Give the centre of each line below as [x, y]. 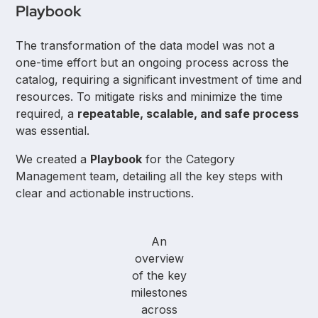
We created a [53, 159]
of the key [159, 275]
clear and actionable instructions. [105, 193]
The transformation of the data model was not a [146, 45]
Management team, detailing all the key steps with [149, 176]
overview [159, 258]
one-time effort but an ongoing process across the [153, 62]
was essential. [53, 130]
